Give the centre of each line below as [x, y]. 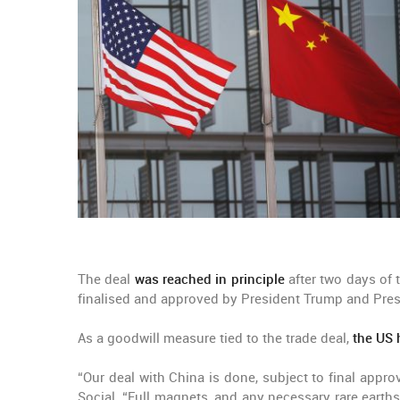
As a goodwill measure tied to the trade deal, [215, 338]
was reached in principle [209, 279]
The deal [106, 279]
